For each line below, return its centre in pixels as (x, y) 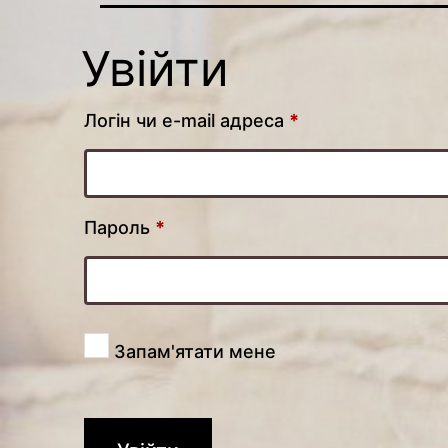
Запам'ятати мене (194, 352)
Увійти (154, 69)
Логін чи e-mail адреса (186, 121)
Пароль (119, 228)
